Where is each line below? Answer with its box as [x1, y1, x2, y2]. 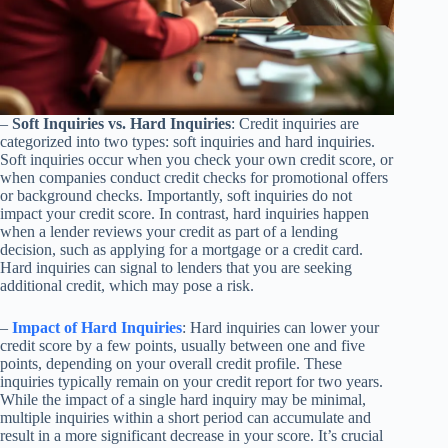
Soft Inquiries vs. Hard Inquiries [12, 115, 231, 133]
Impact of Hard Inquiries [12, 319, 182, 337]
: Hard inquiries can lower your [182, 319, 379, 337]
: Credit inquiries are [231, 115, 359, 133]
